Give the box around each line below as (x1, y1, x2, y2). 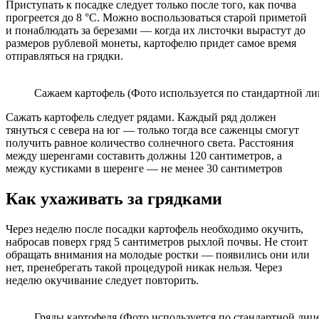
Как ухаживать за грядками (6, 189, 222, 208)
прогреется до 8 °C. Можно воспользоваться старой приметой (6, 11, 307, 23)
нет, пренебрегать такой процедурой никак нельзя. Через (6, 261, 282, 273)
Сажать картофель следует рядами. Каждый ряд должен (6, 110, 276, 123)
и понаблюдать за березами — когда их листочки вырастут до (6, 23, 305, 36)
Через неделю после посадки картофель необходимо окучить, (6, 222, 303, 235)
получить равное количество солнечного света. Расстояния (6, 136, 293, 149)
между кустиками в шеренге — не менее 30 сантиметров (6, 162, 283, 174)
